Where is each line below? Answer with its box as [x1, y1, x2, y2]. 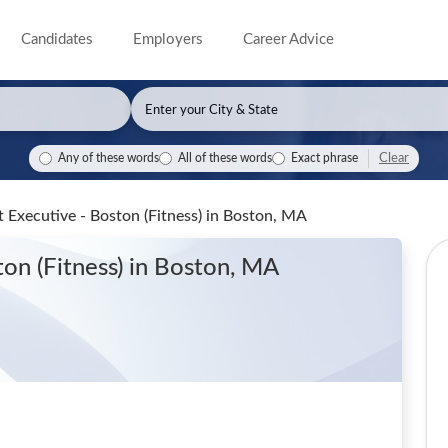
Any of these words [58, 153, 159, 164]
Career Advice [243, 32, 335, 47]
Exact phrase [291, 153, 358, 164]
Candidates [21, 32, 94, 47]
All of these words [178, 153, 272, 164]
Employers [133, 32, 204, 47]
